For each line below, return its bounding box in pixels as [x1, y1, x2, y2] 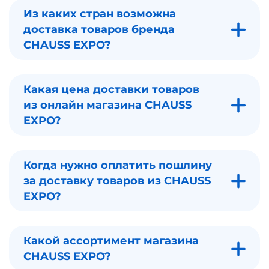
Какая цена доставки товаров [23, 83, 199, 96]
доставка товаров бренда [23, 23, 175, 36]
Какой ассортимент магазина [23, 234, 199, 247]
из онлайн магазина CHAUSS [23, 98, 192, 112]
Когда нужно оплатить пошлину [23, 159, 212, 172]
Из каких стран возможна [23, 7, 176, 20]
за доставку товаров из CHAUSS [23, 174, 211, 187]
